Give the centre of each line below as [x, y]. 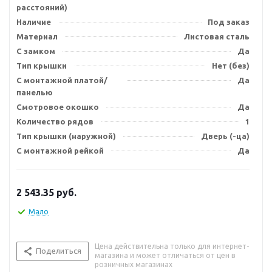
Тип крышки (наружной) [66, 136]
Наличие [34, 22]
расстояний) [42, 7]
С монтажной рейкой [60, 151]
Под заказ [229, 22]
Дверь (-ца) [225, 136]
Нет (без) [231, 66]
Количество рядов [55, 121]
